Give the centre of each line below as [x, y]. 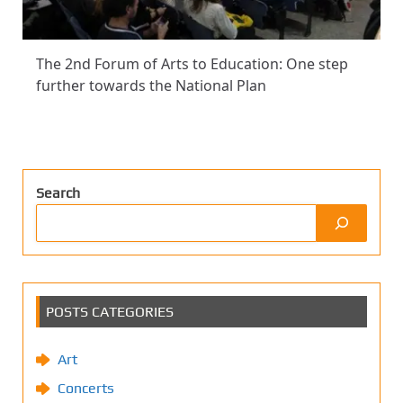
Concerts [86, 388]
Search [58, 193]
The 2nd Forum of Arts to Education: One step [192, 64]
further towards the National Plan [151, 86]
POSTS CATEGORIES [110, 311]
